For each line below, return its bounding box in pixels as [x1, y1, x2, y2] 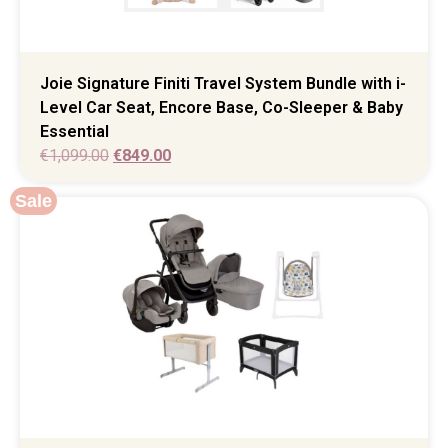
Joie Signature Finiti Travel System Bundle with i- [40, 73, 406, 93]
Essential [40, 121, 109, 141]
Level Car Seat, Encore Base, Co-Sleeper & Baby [40, 97, 403, 117]
